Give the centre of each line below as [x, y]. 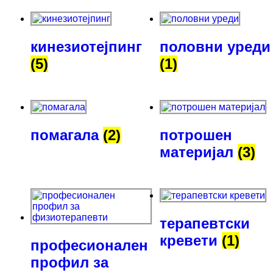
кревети [191, 240]
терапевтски [205, 223]
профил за [69, 262]
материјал [199, 152]
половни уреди [215, 47]
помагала [67, 135]
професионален [89, 245]
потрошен [196, 135]
